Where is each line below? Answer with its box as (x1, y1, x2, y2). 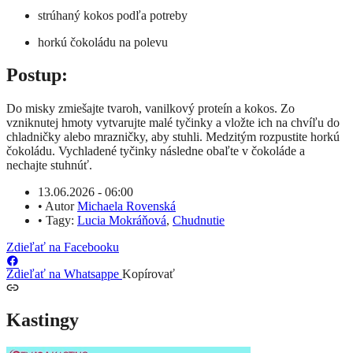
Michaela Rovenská (77, 199, 176, 214)
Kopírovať (122, 267, 175, 281)
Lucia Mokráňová (77, 214, 166, 228)
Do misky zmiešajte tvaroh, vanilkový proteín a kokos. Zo (6, 102, 295, 116)
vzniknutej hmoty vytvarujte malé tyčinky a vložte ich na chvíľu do (6, 116, 340, 130)
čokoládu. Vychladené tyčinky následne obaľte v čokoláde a (6, 144, 305, 158)
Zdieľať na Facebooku (6, 240, 119, 255)
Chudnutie (173, 214, 225, 228)
